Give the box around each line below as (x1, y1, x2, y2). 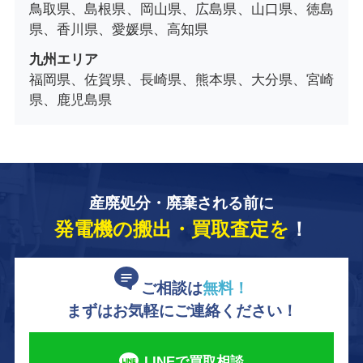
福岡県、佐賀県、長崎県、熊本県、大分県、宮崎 (28, 71, 335, 88)
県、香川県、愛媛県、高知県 (28, 21, 208, 37)
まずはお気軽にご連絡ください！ (66, 301, 297, 319)
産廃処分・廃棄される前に (89, 194, 274, 212)
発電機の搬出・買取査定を (54, 218, 289, 241)
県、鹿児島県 (28, 92, 112, 108)
